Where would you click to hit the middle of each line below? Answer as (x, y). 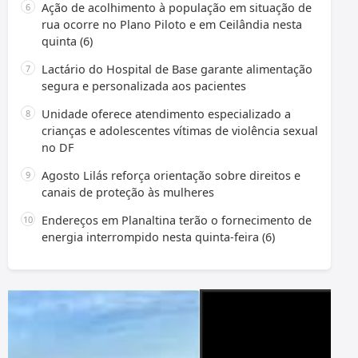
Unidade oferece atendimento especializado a (166, 114)
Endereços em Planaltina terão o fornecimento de (177, 221)
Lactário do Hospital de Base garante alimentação (177, 70)
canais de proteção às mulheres (128, 193)
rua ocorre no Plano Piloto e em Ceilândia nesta (172, 25)
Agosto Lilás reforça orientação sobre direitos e (171, 176)
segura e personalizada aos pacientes (144, 86)
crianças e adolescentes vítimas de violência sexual (180, 131)
